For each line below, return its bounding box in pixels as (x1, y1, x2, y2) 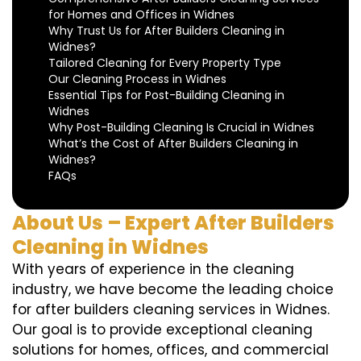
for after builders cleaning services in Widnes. (12, 300, 330, 320)
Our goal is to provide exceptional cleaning (12, 320, 313, 340)
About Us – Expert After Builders (12, 210, 334, 237)
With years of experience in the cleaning (12, 259, 294, 280)
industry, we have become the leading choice (12, 280, 334, 300)
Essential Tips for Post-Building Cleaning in (48, 87, 284, 104)
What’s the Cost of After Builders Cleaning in (48, 135, 298, 152)
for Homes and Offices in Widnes (48, 6, 234, 23)
